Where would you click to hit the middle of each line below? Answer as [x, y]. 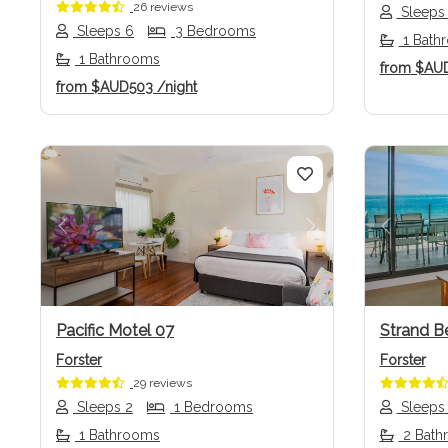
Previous [98, 238]
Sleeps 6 [103, 31]
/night [177, 87]
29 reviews [162, 383]
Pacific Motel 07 [115, 331]
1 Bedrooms [211, 407]
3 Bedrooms [213, 31]
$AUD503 [122, 87]
